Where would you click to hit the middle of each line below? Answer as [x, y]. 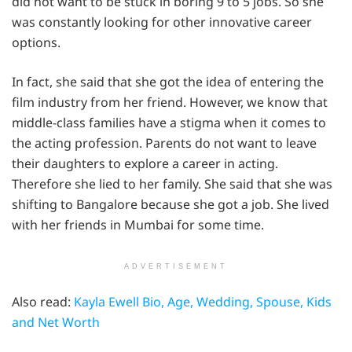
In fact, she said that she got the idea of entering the [168, 81]
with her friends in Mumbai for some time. [138, 224]
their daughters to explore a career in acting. [145, 163]
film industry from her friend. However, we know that [170, 102]
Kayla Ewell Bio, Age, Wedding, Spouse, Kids [203, 301]
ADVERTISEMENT [176, 266]
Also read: [43, 301]
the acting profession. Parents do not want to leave [164, 143]
